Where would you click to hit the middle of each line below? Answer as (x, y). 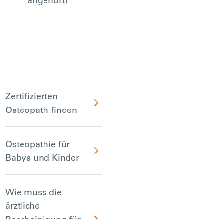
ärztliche (23, 205)
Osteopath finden (42, 109)
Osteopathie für (38, 144)
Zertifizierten (32, 96)
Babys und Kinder (43, 157)
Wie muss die (34, 192)
